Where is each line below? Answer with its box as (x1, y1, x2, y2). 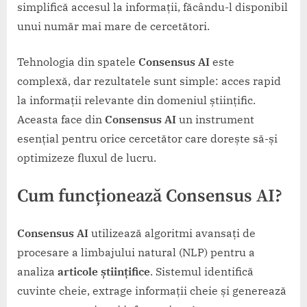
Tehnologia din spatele (17, 54, 138, 69)
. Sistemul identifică (150, 265, 254, 279)
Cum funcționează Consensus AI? (17, 184, 282, 208)
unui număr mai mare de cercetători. (17, 19, 210, 33)
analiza (17, 265, 58, 279)
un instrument (176, 112, 254, 126)
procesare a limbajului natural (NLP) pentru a (17, 245, 255, 260)
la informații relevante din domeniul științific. (17, 93, 256, 107)
